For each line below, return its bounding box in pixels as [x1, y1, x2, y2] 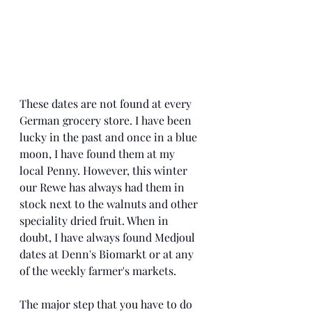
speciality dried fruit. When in [19, 212, 171, 228]
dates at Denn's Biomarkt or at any [19, 246, 196, 261]
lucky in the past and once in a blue [19, 129, 200, 144]
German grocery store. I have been [19, 112, 194, 127]
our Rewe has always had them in [19, 179, 187, 194]
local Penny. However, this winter [19, 162, 190, 178]
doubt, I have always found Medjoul [19, 229, 198, 244]
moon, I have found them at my [19, 146, 178, 161]
